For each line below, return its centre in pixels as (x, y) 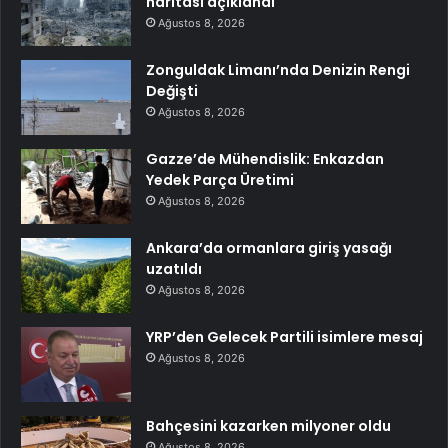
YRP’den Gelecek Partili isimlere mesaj (284, 337)
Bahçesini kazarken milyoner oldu (268, 426)
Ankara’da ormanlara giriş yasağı (269, 248)
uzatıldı (174, 269)
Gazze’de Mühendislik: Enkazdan (265, 159)
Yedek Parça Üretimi (220, 180)
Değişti (172, 91)
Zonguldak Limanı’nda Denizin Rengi (278, 70)
